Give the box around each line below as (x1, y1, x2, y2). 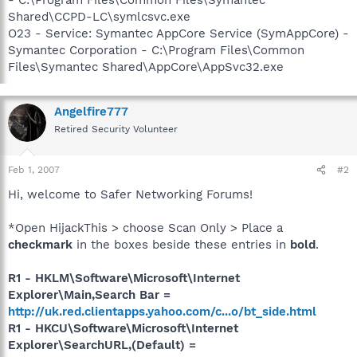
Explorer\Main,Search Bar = (8, 288, 171, 302)
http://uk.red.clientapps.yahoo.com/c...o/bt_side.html (8, 304, 316, 319)
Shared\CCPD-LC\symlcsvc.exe (8, 9, 190, 24)
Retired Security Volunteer (54, 123, 178, 135)
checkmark (8, 237, 73, 252)
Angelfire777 (54, 104, 128, 119)
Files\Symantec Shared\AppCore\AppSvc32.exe (8, 59, 284, 74)
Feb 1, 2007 (8, 164, 60, 175)
